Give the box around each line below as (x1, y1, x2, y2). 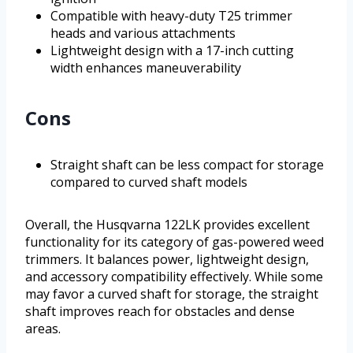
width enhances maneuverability (50, 58, 241, 76)
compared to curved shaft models (50, 173, 247, 191)
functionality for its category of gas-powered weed (25, 232, 324, 251)
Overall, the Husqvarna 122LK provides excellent (25, 215, 310, 233)
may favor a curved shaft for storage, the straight (25, 284, 318, 303)
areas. (25, 319, 61, 337)
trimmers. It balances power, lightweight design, (25, 250, 309, 268)
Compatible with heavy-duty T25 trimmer (50, 6, 292, 24)
